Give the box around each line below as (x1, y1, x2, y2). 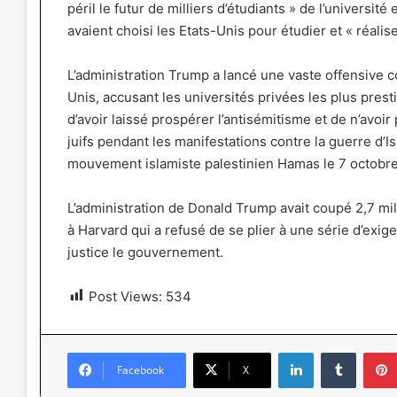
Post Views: (89, 287, 162, 305)
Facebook (117, 362, 164, 378)
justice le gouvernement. (67, 243, 223, 261)
